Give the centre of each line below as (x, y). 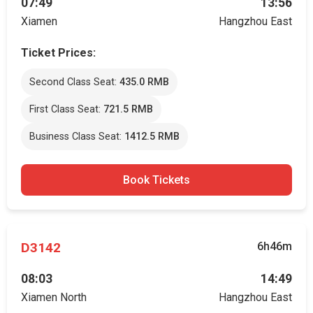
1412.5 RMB (152, 137)
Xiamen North (54, 297)
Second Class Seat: (74, 82)
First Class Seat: (66, 109)
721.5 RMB (128, 109)
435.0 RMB (144, 82)
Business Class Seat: (77, 137)
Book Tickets (156, 180)
